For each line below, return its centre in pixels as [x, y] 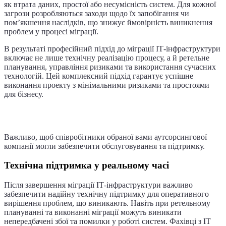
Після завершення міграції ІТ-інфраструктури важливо [98, 185]
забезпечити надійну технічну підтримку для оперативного [106, 194]
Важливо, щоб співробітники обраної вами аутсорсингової [105, 137]
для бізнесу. [24, 94]
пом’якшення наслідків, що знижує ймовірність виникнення [108, 22]
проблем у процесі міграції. [51, 31]
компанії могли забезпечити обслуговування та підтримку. [104, 146]
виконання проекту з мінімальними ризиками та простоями [107, 85]
